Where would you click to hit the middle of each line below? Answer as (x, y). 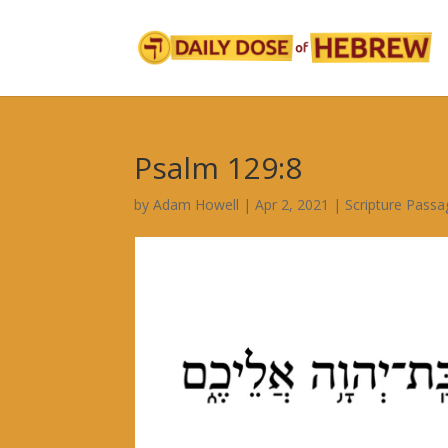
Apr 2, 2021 (292, 204)
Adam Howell (196, 204)
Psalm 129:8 (218, 167)
